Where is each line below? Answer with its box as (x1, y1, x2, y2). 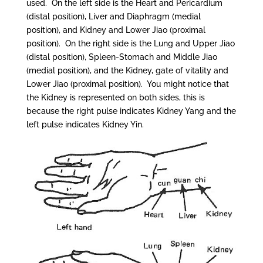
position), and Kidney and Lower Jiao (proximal (26, 25, 205, 35)
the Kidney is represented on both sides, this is (26, 93, 205, 102)
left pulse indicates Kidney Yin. (26, 120, 144, 129)
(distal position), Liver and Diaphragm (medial (26, 12, 201, 21)
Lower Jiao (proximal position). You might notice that (26, 79, 229, 89)
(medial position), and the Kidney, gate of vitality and (26, 66, 228, 75)
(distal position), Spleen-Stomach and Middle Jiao (26, 52, 217, 62)
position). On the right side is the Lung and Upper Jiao (26, 39, 235, 48)
